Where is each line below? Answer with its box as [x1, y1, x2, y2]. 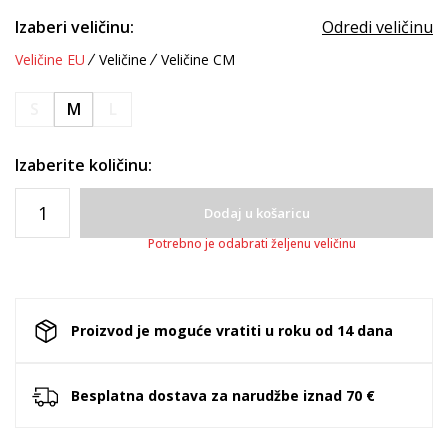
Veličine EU [15, 50, 85, 69]
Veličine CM [161, 50, 235, 69]
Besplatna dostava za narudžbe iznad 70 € [71, 385, 375, 405]
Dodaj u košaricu [203, 204, 310, 222]
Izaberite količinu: [15, 154, 152, 176]
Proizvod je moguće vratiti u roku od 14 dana [71, 320, 393, 340]
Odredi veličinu [322, 16, 433, 38]
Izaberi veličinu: [15, 16, 134, 38]
